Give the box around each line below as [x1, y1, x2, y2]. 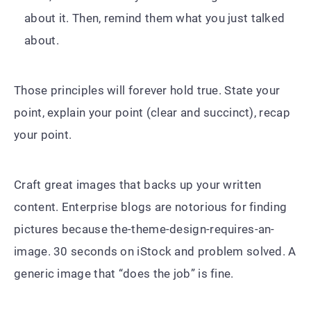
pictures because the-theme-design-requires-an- [14, 221, 275, 236]
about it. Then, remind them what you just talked [24, 10, 285, 25]
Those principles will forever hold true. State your [14, 83, 280, 97]
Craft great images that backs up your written [14, 177, 262, 192]
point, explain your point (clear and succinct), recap [14, 105, 290, 119]
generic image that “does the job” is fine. [14, 266, 234, 280]
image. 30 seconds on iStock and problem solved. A [14, 244, 296, 258]
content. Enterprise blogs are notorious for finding [14, 199, 287, 214]
